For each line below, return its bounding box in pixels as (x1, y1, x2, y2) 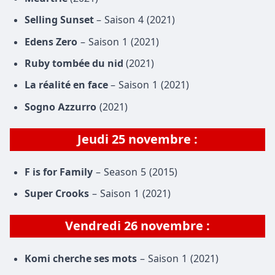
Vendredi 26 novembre (65, 219, 203, 234)
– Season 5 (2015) (93, 165, 177, 178)
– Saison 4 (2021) (96, 14, 175, 26)
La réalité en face (25, 79, 110, 91)
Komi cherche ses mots (25, 252, 137, 265)
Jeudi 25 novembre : (77, 131, 198, 147)
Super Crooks (25, 187, 89, 200)
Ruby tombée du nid (25, 56, 126, 69)
